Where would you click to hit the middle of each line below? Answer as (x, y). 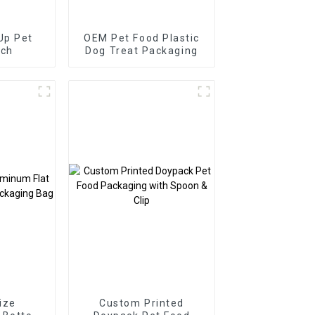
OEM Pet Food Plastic (142, 38)
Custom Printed (142, 303)
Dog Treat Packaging (142, 50)
